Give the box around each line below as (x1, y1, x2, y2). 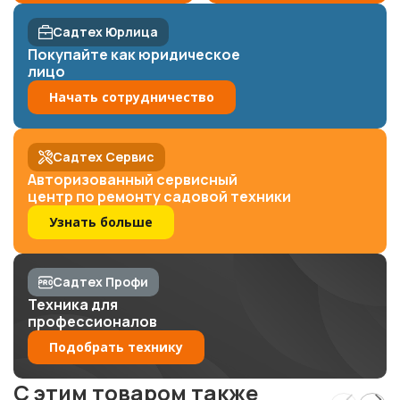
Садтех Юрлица (53, 22, 158, 40)
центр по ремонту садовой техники (28, 186, 291, 206)
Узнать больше (49, 212, 153, 230)
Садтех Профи (53, 272, 148, 290)
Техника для (28, 294, 118, 314)
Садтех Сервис (53, 147, 154, 165)
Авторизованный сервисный (28, 169, 237, 189)
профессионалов (28, 311, 157, 331)
